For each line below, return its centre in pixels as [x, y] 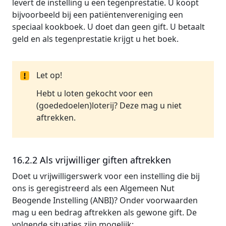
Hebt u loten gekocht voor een [95, 93]
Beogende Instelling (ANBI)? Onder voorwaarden [105, 200]
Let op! [49, 75]
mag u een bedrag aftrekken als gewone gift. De [104, 212]
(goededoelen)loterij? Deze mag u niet [109, 105]
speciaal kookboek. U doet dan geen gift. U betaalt [108, 27]
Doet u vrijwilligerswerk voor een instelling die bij [106, 176]
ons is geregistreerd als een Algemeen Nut [93, 188]
